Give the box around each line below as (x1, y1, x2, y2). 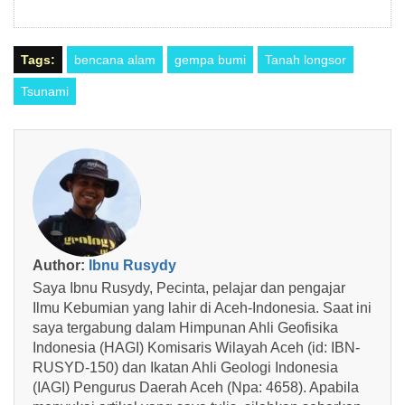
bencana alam (74, 52, 155, 67)
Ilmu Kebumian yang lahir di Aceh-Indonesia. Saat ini (33, 299, 372, 316)
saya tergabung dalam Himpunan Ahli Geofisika (33, 319, 338, 335)
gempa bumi (174, 52, 246, 67)
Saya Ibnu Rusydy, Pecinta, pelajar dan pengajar (33, 279, 345, 296)
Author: (33, 257, 89, 273)
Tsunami (21, 83, 69, 99)
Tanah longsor (265, 52, 346, 67)
